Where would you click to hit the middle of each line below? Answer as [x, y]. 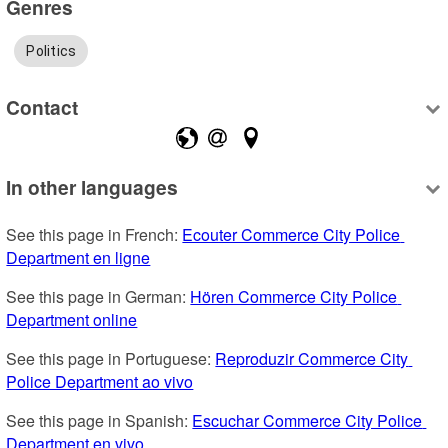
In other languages [92, 186]
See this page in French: [94, 234]
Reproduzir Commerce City [312, 358]
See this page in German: [98, 296]
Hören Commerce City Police [294, 296]
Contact [42, 107]
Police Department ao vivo [100, 381]
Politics [51, 50]
